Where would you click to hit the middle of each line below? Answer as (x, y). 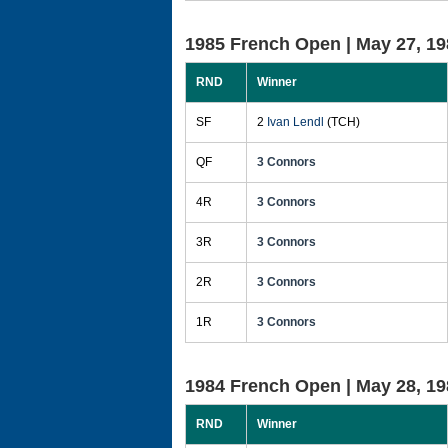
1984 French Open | (270, 386)
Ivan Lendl (295, 122)
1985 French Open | (270, 44)
